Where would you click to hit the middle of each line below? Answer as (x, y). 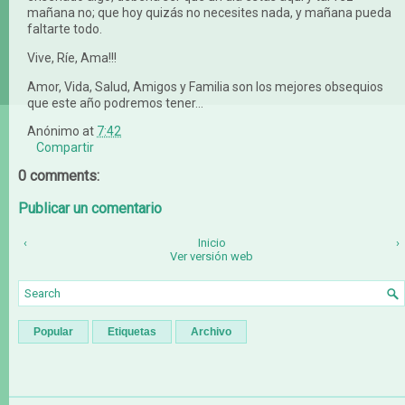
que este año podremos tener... (115, 103)
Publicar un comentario (90, 208)
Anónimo (53, 131)
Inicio (212, 242)
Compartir (65, 147)
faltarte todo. (65, 28)
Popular (53, 331)
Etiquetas (132, 331)
